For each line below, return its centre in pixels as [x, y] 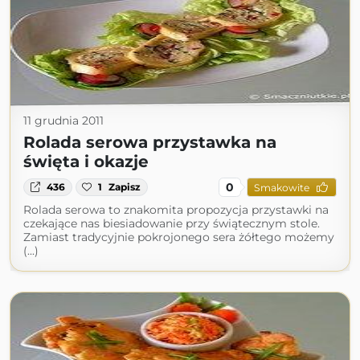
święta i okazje [86, 162]
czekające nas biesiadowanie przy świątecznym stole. [172, 223]
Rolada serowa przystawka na [150, 142]
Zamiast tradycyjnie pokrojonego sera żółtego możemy [179, 237]
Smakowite [281, 187]
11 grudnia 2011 [63, 121]
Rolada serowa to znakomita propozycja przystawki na [176, 210]
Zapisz [125, 187]
